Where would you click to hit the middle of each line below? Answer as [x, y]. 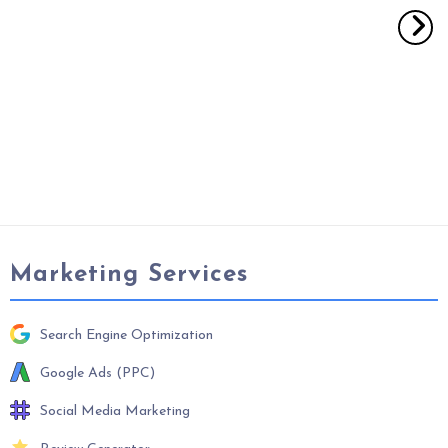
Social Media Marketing [115, 411]
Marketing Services [129, 274]
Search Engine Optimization [126, 335]
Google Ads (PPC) [97, 373]
